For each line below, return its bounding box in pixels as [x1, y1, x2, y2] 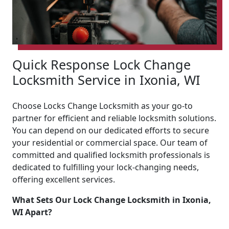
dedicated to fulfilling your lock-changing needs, [12, 161, 199, 173]
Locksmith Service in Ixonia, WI [12, 71, 200, 88]
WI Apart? [12, 206, 52, 218]
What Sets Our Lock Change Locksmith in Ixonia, [12, 194, 211, 205]
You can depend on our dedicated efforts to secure [12, 124, 209, 136]
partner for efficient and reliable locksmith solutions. [12, 112, 216, 124]
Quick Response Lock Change [12, 55, 191, 73]
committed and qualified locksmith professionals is [12, 149, 210, 161]
